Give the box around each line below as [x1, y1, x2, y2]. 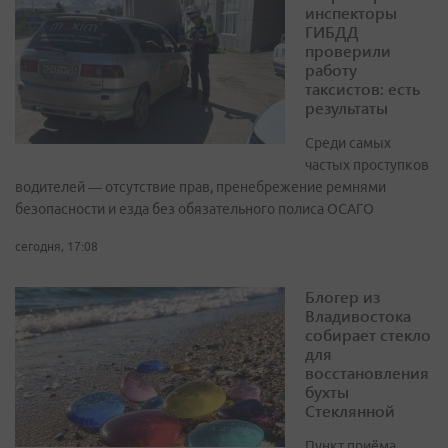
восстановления [305, 362, 429, 384]
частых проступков [305, 157, 429, 174]
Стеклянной [305, 400, 395, 422]
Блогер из [305, 286, 380, 308]
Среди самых [305, 135, 391, 152]
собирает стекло [305, 324, 431, 346]
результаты [305, 97, 388, 119]
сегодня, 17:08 [15, 240, 98, 254]
